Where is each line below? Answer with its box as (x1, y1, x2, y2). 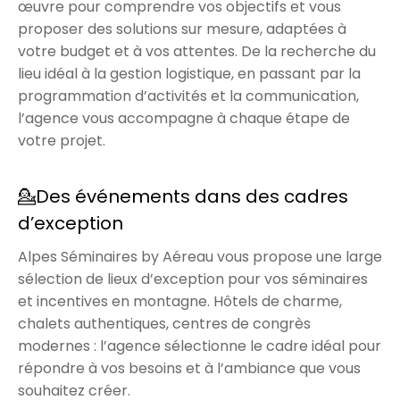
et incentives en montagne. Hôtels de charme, (18, 290, 342, 312)
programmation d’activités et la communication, (18, 85, 359, 106)
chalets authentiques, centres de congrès (18, 312, 311, 334)
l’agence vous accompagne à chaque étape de (18, 107, 350, 129)
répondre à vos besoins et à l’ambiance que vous (18, 357, 361, 379)
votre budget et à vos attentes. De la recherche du (18, 40, 376, 62)
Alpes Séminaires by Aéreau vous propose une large (18, 246, 382, 267)
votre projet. (18, 129, 105, 151)
